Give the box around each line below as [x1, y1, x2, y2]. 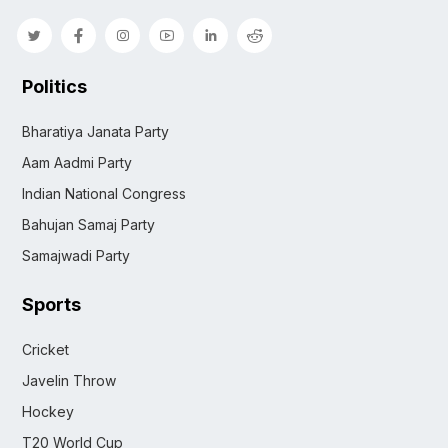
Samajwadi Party [22, 246, 130, 264]
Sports [22, 293, 81, 315]
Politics [22, 75, 87, 97]
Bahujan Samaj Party [22, 215, 155, 233]
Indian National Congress [22, 184, 186, 202]
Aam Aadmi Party [22, 153, 132, 171]
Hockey [22, 402, 74, 420]
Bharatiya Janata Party [22, 122, 169, 140]
